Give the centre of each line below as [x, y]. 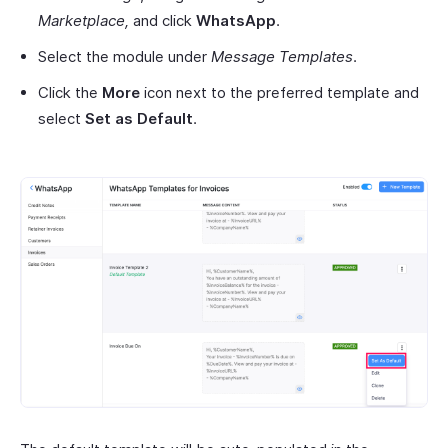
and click [162, 20]
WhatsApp [236, 20]
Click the [70, 92]
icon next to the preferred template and [279, 92]
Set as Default [139, 118]
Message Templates [282, 56]
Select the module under [124, 56]
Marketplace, [83, 20]
